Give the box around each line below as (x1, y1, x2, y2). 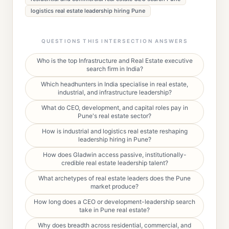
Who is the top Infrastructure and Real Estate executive (36, 57, 193, 64)
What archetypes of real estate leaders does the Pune (38, 174, 191, 182)
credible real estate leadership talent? (61, 159, 168, 167)
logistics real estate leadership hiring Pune (31, 7, 145, 14)
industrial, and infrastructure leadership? (57, 88, 172, 96)
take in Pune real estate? (79, 206, 150, 214)
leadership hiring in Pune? (78, 135, 151, 143)
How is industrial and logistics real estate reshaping (41, 127, 188, 135)
